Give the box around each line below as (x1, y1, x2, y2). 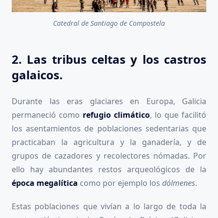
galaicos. (12, 66, 63, 83)
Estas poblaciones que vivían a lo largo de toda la (12, 200, 206, 212)
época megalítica (12, 177, 80, 188)
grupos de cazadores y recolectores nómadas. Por (12, 150, 206, 161)
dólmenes (162, 177, 195, 188)
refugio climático (83, 109, 150, 120)
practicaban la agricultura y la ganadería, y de (12, 136, 206, 147)
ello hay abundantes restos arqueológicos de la (12, 163, 206, 175)
